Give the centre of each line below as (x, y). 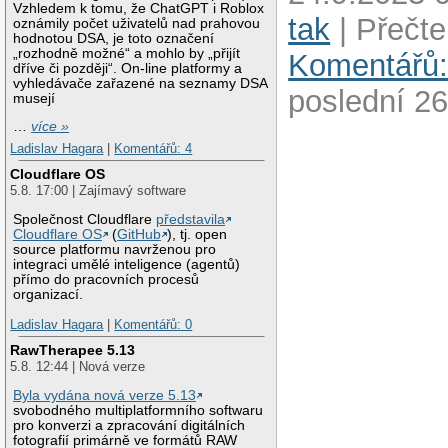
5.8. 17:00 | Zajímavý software (98, 191)
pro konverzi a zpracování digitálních (129, 426)
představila (191, 220)
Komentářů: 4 (153, 148)
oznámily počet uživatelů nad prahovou (137, 23)
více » (50, 127)
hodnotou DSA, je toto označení (114, 38)
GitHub (139, 235)
